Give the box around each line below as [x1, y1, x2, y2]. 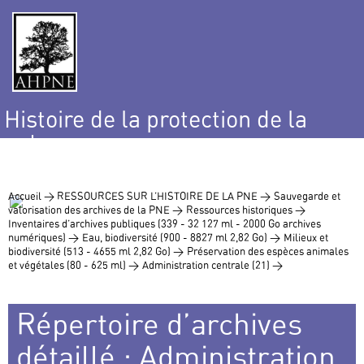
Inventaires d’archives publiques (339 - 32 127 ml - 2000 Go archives [8, 217, 321, 231]
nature [4, 128, 71, 157]
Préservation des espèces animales [187, 245, 349, 258]
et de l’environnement [4, 150, 227, 180]
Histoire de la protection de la [4, 105, 307, 134]
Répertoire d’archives [16, 305, 302, 343]
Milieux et [284, 231, 328, 245]
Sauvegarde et [274, 189, 340, 203]
